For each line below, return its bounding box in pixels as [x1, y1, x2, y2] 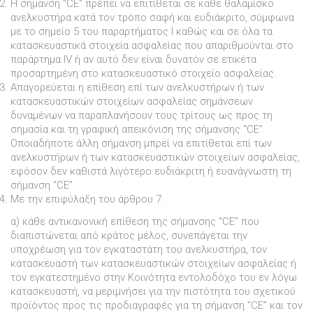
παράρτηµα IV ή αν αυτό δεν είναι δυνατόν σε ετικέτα [10, 52, 256, 66]
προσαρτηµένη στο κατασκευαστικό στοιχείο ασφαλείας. [10, 66, 277, 80]
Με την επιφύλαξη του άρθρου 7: [10, 192, 163, 205]
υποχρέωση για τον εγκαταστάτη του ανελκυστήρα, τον [10, 243, 267, 256]
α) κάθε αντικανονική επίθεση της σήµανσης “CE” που [10, 215, 259, 228]
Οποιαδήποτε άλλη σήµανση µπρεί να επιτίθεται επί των [10, 136, 272, 150]
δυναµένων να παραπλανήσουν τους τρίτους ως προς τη [10, 108, 272, 122]
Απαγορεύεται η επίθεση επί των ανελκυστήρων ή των [10, 80, 264, 94]
